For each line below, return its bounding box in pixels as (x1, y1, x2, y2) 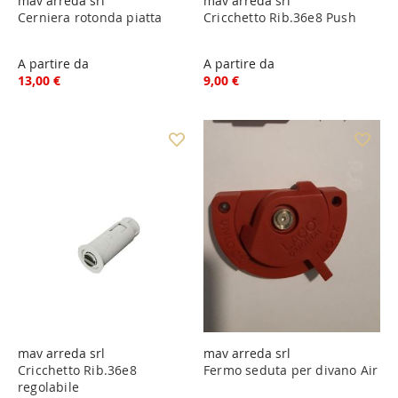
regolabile (18, 378, 79, 395)
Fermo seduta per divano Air (203, 361, 378, 378)
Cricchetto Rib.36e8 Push (203, 8, 356, 26)
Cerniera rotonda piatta (18, 8, 163, 26)
